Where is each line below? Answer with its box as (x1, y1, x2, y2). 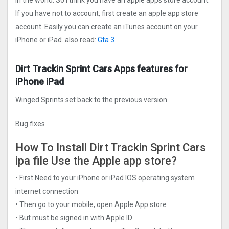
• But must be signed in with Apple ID (15, 213, 132, 222)
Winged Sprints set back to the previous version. (15, 96, 169, 104)
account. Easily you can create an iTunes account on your (15, 22, 198, 31)
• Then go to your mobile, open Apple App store (15, 200, 167, 209)
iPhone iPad (15, 76, 64, 87)
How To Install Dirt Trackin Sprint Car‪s (15, 141, 206, 154)
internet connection (15, 187, 78, 195)
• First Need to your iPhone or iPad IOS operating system (15, 173, 195, 182)
